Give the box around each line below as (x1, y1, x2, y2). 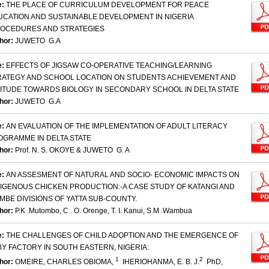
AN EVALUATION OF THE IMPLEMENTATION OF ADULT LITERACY (6, 122, 228, 131)
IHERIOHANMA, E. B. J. (119, 258, 199, 267)
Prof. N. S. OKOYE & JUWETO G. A (15, 146, 135, 155)
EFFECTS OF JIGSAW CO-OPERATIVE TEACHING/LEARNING (6, 61, 212, 70)
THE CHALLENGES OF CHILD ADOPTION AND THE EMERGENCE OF (6, 231, 238, 240)
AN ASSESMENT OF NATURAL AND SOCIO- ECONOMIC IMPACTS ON (6, 171, 240, 180)
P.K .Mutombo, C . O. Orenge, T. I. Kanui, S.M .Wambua (15, 207, 192, 216)
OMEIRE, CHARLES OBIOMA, (15, 258, 115, 267)
